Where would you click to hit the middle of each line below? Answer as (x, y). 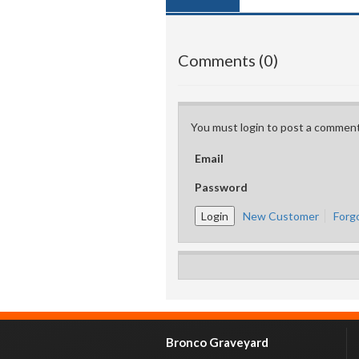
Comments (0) (228, 60)
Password (221, 187)
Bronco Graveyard (217, 342)
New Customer (281, 216)
